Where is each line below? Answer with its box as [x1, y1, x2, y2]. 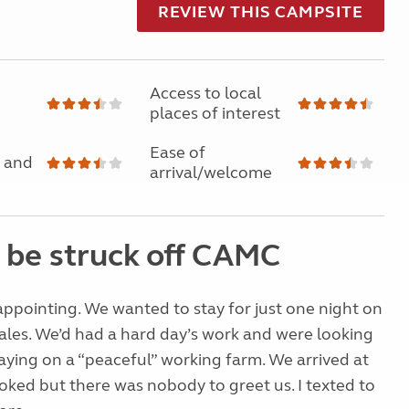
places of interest [149, 103, 280, 123]
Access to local [149, 83, 261, 103]
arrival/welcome [149, 163, 272, 183]
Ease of [149, 142, 205, 163]
